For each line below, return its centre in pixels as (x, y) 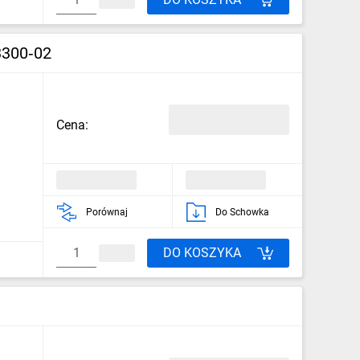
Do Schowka (242, 212)
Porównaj (107, 212)
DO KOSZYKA (202, 252)
